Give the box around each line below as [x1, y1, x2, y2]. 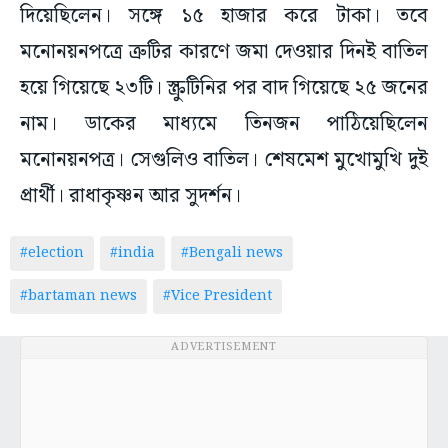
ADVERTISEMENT [171, 338, 277, 357]
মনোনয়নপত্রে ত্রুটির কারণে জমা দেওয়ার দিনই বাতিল [20, 36, 428, 69]
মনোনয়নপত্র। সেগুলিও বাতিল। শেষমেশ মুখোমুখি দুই [20, 144, 428, 177]
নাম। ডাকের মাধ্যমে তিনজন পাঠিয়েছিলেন [20, 108, 428, 141]
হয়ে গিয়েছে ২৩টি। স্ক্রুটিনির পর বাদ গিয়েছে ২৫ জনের [20, 72, 428, 105]
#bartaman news [20, 285, 137, 308]
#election [20, 242, 84, 265]
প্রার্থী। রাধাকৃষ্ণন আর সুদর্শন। [20, 180, 246, 213]
